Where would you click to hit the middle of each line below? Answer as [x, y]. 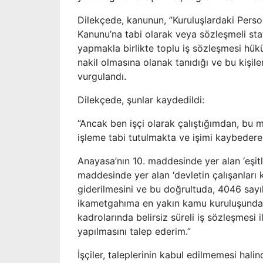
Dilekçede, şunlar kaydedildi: [141, 100]
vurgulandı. [102, 77]
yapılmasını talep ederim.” [134, 232]
